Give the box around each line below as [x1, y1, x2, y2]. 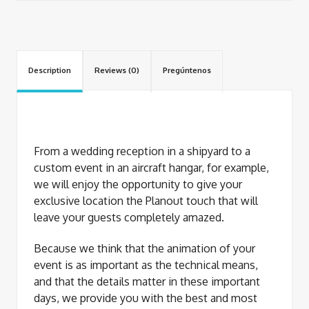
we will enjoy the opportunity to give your [34, 177, 242, 192]
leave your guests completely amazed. [34, 210, 224, 225]
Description [28, 66, 71, 76]
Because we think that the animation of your [34, 241, 255, 256]
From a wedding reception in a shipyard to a [34, 144, 250, 159]
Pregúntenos [163, 66, 211, 76]
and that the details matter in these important [34, 275, 260, 289]
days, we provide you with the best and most [34, 291, 257, 306]
